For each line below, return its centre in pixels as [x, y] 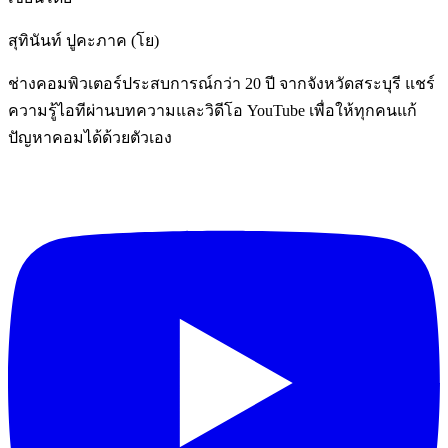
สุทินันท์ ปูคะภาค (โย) [83, 40]
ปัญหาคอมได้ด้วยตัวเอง [90, 137]
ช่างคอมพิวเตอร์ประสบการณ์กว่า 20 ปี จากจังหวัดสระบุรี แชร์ [221, 83]
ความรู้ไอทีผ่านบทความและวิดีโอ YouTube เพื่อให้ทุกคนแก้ [212, 110]
